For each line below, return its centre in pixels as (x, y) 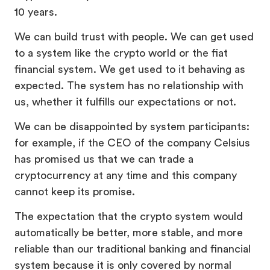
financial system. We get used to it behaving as (130, 69)
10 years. (36, 12)
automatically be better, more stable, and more (129, 232)
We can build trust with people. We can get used (134, 36)
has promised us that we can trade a (104, 159)
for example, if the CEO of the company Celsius (132, 143)
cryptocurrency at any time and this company (126, 175)
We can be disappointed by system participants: (132, 126)
